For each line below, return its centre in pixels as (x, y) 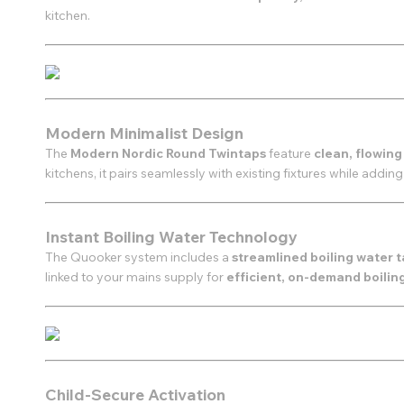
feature (291, 153)
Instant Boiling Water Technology (171, 236)
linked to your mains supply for (136, 277)
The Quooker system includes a (138, 257)
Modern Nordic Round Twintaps (170, 153)
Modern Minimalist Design (144, 133)
